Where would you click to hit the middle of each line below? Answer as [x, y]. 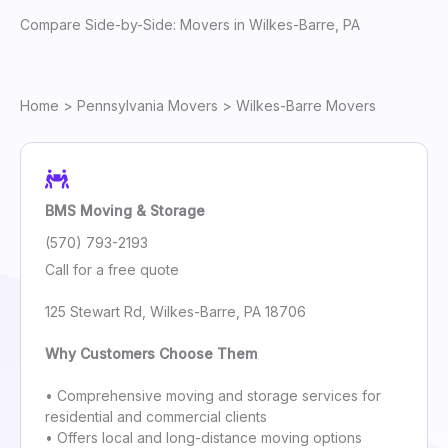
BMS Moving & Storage [125, 211]
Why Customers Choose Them [151, 354]
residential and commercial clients [156, 417]
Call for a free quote [112, 270]
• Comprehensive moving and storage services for [213, 396]
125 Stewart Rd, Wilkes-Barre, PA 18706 [175, 312]
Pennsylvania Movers [147, 105]
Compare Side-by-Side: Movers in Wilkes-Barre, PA [190, 24]
